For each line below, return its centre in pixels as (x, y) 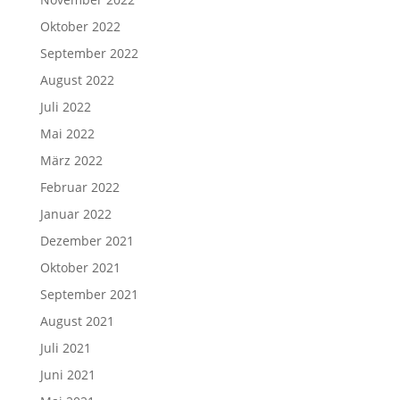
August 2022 (77, 80)
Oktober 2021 (80, 267)
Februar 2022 (79, 187)
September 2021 (89, 294)
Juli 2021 (65, 348)
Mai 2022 (67, 133)
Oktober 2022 (80, 26)
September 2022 (89, 53)
